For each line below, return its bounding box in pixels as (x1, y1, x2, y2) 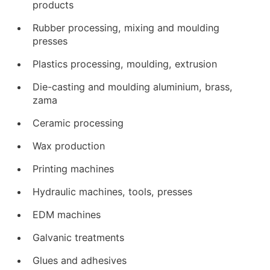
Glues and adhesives (33, 254, 127, 266)
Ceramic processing (33, 117, 124, 129)
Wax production (33, 140, 105, 152)
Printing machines (33, 163, 115, 175)
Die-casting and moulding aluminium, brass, (33, 81, 233, 93)
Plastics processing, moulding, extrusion (33, 58, 218, 70)
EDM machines (33, 209, 101, 221)
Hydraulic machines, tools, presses (33, 186, 193, 198)
